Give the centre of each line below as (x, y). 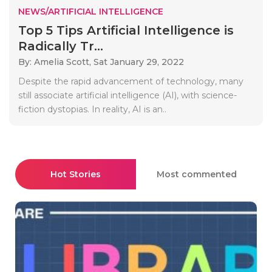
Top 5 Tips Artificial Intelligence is (126, 30)
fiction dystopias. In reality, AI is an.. (92, 109)
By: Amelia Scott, (56, 62)
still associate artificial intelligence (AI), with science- (127, 95)
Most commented (196, 174)
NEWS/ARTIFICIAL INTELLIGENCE (91, 11)
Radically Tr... (61, 46)
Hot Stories (76, 174)
